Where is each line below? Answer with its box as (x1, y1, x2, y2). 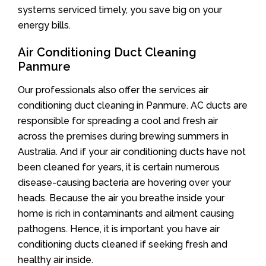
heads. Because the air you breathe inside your (18, 192, 224, 204)
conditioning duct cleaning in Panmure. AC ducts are (18, 99, 248, 111)
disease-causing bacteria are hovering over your (18, 176, 231, 188)
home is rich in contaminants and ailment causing (18, 207, 234, 219)
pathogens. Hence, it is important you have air (18, 223, 220, 235)
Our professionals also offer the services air (18, 84, 208, 96)
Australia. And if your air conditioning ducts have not (18, 145, 246, 157)
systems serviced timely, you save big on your (18, 4, 222, 15)
